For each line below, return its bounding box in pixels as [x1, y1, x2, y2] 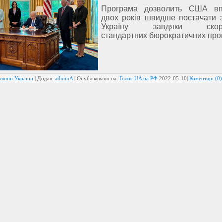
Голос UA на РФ [119, 75, 158, 81]
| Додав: [33, 75, 55, 81]
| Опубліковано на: [73, 75, 119, 81]
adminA [55, 75, 73, 81]
